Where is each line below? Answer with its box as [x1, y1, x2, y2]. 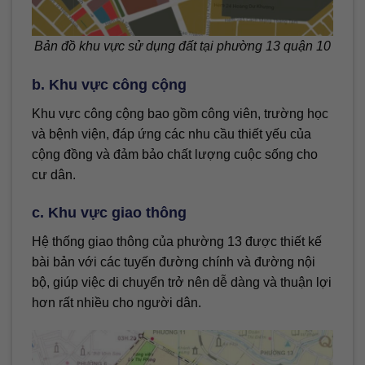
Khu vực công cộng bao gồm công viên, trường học [32, 106, 328, 121]
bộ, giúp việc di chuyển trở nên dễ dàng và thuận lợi [32, 275, 332, 290]
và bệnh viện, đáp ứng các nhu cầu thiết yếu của [32, 126, 311, 141]
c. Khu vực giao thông [32, 204, 187, 222]
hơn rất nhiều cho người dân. [32, 296, 201, 310]
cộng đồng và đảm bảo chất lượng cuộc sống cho [32, 147, 318, 161]
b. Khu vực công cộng [32, 76, 187, 93]
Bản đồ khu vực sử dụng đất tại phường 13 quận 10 [34, 38, 331, 53]
